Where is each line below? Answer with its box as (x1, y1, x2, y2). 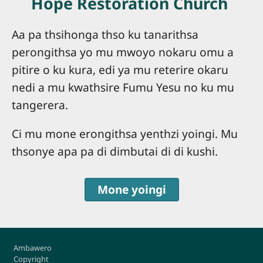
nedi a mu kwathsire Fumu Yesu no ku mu (12, 79, 234, 96)
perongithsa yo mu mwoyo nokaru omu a (12, 44, 234, 60)
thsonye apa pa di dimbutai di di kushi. (12, 143, 218, 160)
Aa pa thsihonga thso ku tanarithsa (12, 26, 198, 43)
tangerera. (12, 97, 71, 113)
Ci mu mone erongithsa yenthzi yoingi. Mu (12, 126, 238, 142)
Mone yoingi (97, 181, 166, 197)
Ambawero (13, 242, 52, 253)
